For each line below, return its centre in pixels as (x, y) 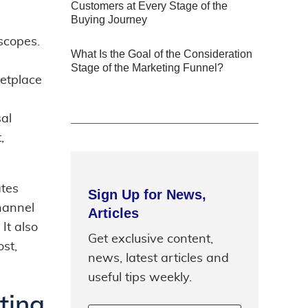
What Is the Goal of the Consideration (162, 54)
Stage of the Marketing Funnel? (147, 67)
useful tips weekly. (140, 277)
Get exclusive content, (151, 239)
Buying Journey (109, 19)
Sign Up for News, (147, 194)
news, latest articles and (158, 258)
